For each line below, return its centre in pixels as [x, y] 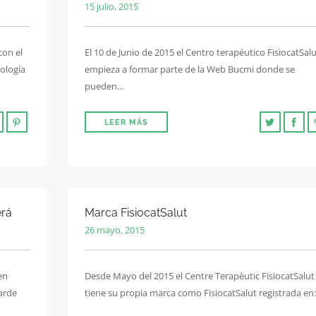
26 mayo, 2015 [115, 230]
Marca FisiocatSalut [136, 213]
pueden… [104, 86]
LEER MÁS [126, 122]
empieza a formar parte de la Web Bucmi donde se [190, 69]
